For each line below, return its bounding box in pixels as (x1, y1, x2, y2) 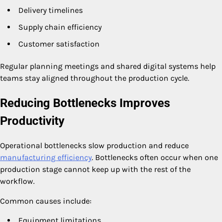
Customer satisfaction (18, 39, 100, 49)
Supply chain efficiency (18, 22, 102, 32)
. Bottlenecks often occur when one (92, 153, 218, 163)
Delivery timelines (18, 5, 83, 15)
